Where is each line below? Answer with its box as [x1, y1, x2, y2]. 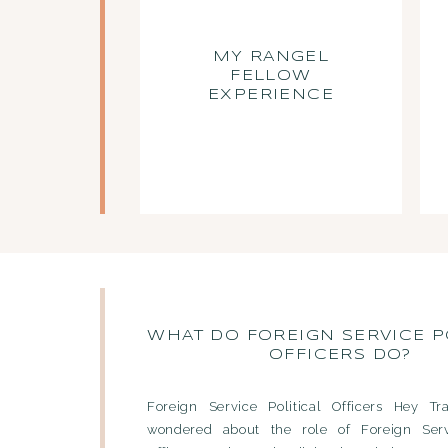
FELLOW [230, 69, 312, 83]
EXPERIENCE [207, 88, 334, 102]
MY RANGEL [212, 50, 330, 64]
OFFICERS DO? [269, 348, 412, 362]
